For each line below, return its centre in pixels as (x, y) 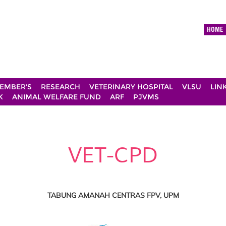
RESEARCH (61, 87)
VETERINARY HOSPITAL (131, 87)
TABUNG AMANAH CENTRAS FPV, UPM (113, 195)
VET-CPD (113, 155)
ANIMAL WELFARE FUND (56, 97)
